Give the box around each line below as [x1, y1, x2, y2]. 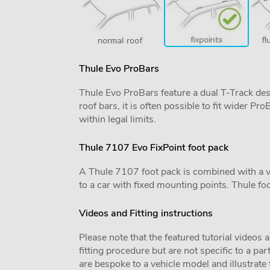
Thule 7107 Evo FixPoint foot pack [78, 141, 228, 154]
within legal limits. [78, 113, 156, 126]
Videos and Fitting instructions [78, 207, 213, 220]
